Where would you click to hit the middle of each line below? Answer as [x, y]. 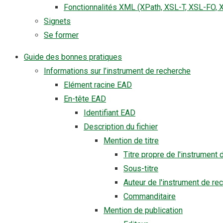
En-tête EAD [85, 99]
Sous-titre [141, 168]
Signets [57, 21]
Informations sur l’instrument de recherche [117, 71]
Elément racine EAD [98, 85]
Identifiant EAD [110, 113]
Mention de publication [143, 210]
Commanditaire [150, 196]
